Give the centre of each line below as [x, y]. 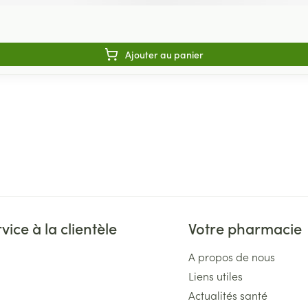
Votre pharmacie [245, 228]
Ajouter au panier [164, 54]
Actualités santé [228, 295]
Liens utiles [216, 276]
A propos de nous [232, 256]
